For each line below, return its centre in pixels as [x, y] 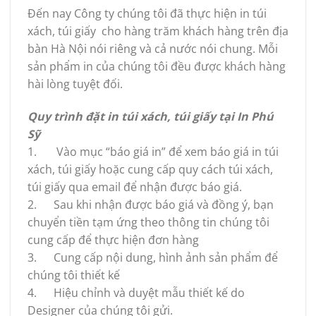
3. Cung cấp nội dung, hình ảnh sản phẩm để [153, 258]
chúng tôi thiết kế [74, 275]
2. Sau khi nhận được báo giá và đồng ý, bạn [151, 205]
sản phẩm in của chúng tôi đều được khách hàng [157, 67]
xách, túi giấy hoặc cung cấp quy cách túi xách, [150, 170]
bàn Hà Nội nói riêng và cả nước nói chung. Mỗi [153, 49]
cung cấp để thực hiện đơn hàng [113, 240]
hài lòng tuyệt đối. [75, 84]
